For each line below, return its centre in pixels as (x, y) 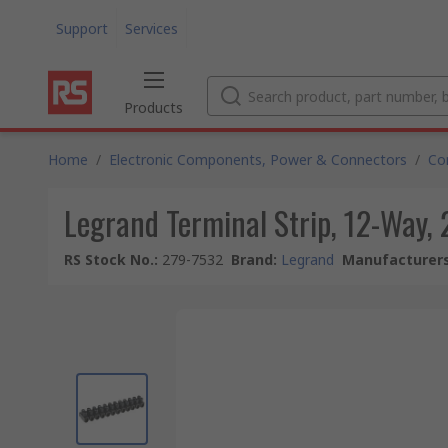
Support (82, 28)
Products (153, 107)
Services (151, 28)
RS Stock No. (109, 259)
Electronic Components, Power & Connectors (258, 159)
